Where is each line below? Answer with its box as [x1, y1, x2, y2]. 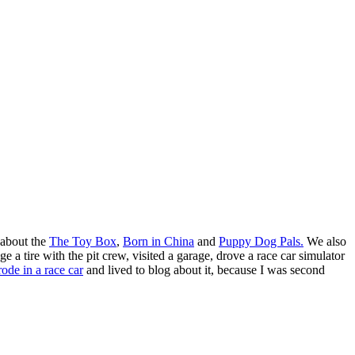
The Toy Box [49, 234, 116, 248]
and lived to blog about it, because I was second [83, 262, 325, 277]
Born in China [123, 234, 194, 248]
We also [303, 234, 346, 248]
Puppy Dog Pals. [219, 234, 303, 248]
